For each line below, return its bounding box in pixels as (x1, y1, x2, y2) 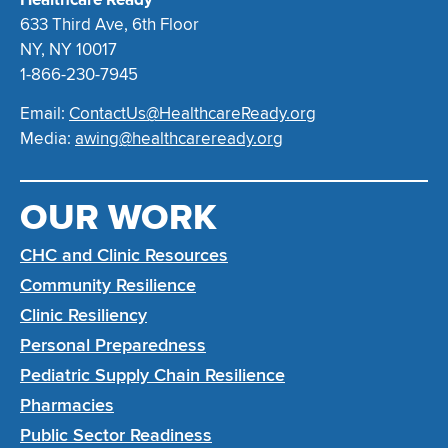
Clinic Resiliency (20, 304, 147, 327)
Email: (20, 102, 69, 124)
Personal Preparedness (20, 334, 206, 357)
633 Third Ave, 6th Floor (20, 13, 203, 35)
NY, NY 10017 (20, 38, 117, 60)
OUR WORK (20, 196, 217, 241)
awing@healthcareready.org (75, 127, 283, 149)
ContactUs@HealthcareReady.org (69, 102, 316, 124)
